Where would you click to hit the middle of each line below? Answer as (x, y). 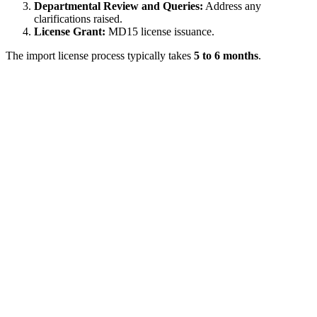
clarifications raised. (78, 18)
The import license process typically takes (100, 55)
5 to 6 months (226, 55)
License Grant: (70, 31)
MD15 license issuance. (160, 31)
